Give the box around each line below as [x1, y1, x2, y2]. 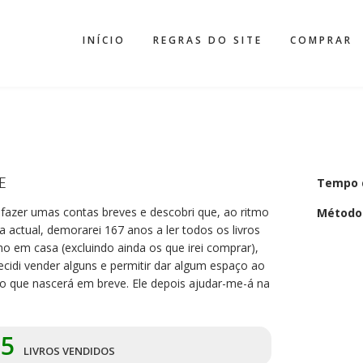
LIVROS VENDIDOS [20, 343, 115, 358]
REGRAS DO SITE [153, 33, 263, 47]
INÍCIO [83, 33, 126, 47]
